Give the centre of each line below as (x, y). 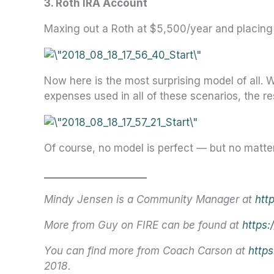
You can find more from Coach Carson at (145, 250)
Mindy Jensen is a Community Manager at (148, 199)
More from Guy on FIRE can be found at (142, 225)
